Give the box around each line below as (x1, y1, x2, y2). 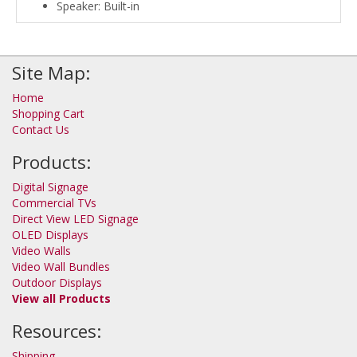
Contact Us (12, 121, 69, 137)
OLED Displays (12, 226, 88, 242)
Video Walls (12, 242, 71, 258)
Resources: (12, 318, 101, 343)
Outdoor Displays (12, 274, 102, 290)
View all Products (12, 290, 111, 306)
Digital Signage (12, 178, 88, 194)
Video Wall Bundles (12, 258, 110, 274)
